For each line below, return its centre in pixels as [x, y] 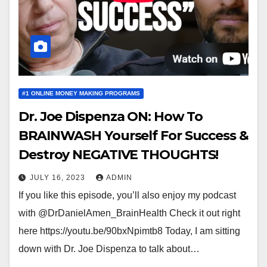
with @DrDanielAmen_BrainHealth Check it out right [129, 213]
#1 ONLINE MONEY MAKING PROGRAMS [81, 93]
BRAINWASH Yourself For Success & [133, 135]
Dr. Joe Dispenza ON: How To [111, 116]
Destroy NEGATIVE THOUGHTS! [119, 154]
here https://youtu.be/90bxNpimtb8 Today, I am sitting [129, 231]
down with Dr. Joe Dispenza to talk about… [109, 249]
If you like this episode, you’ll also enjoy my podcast [127, 195]
